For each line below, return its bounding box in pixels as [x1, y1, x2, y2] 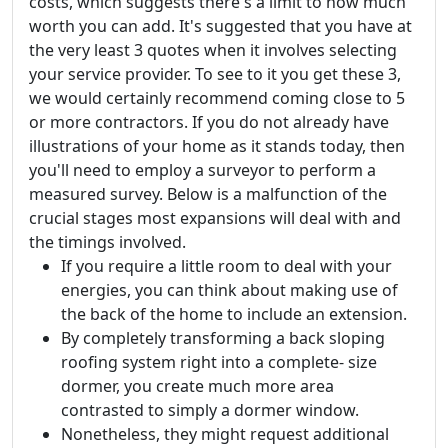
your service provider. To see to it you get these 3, [29, 62, 401, 85]
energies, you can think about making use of [61, 278, 398, 301]
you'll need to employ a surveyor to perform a [29, 158, 376, 181]
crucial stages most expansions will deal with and [29, 206, 401, 229]
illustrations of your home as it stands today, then [29, 134, 405, 157]
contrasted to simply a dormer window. [61, 398, 359, 421]
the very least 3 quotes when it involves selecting [29, 38, 397, 61]
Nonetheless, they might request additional [61, 422, 389, 445]
